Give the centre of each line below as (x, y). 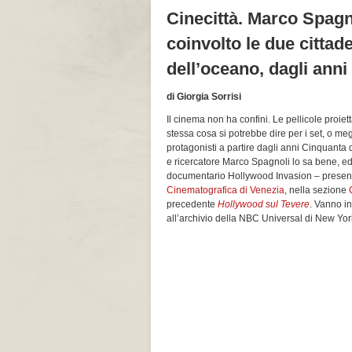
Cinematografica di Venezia (225, 190)
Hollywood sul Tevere (264, 204)
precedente (192, 204)
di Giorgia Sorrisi (204, 97)
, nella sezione (317, 190)
